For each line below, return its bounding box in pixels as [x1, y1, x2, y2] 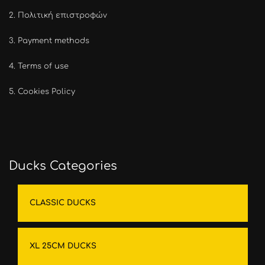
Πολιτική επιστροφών [18, 11, 107, 20]
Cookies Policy [18, 88, 75, 96]
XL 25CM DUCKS [30, 242, 96, 250]
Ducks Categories [9, 159, 117, 173]
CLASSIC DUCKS [30, 199, 96, 207]
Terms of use [18, 62, 69, 70]
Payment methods [18, 37, 89, 45]
